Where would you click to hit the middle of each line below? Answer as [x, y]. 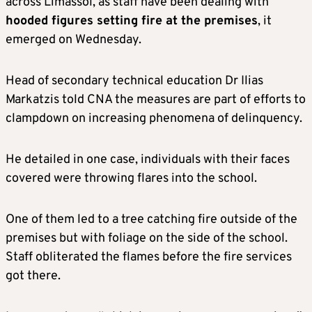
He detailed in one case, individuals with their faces [148, 159]
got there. [33, 276]
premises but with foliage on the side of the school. [147, 238]
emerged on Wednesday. [73, 40]
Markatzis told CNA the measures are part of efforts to [156, 100]
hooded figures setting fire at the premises [132, 21]
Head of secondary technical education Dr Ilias [134, 81]
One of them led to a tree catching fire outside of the [151, 219]
